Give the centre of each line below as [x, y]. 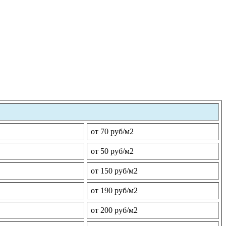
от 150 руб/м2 [114, 171]
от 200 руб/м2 [114, 210]
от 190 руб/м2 [114, 191]
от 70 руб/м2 [112, 132]
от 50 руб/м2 [112, 151]
